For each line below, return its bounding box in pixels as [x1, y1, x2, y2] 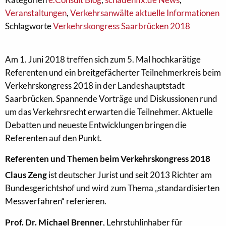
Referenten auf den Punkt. [5, 133, 102, 143]
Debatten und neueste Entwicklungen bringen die [5, 120, 187, 130]
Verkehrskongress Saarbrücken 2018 [53, 21, 190, 31]
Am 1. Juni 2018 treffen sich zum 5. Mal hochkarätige [5, 54, 201, 65]
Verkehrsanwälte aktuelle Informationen [70, 8, 219, 18]
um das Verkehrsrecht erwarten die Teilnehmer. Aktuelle [5, 106, 213, 117]
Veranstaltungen [5, 8, 67, 18]
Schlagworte [5, 21, 53, 31]
